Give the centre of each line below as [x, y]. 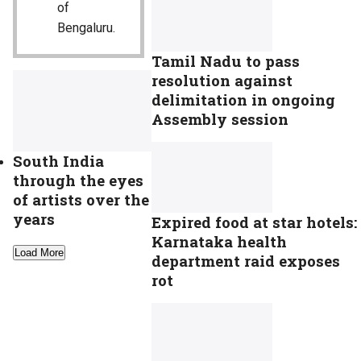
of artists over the [81, 200]
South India [58, 161]
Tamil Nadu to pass [226, 61]
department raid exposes [246, 261]
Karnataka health [219, 242]
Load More [39, 253]
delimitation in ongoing [243, 100]
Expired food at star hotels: [254, 222]
